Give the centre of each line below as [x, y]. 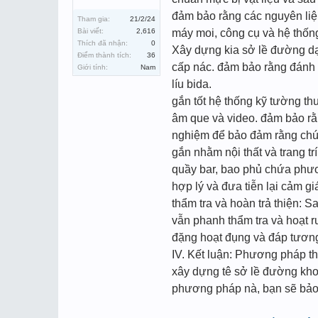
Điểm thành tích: [104, 55]
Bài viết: [91, 31]
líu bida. [192, 84]
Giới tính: [93, 67]
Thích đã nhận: [103, 43]
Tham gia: [94, 19]
